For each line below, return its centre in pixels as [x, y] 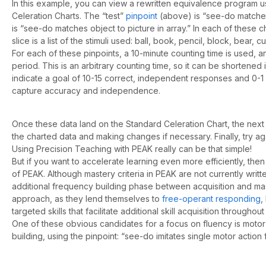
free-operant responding [211, 199]
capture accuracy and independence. [86, 91]
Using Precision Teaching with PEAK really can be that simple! [132, 149]
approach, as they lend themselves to [87, 199]
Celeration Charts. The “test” [69, 16]
